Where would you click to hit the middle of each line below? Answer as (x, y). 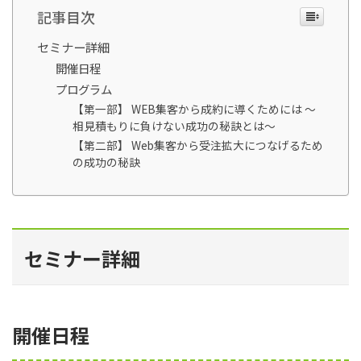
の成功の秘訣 (107, 162)
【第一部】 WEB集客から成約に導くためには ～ (195, 108)
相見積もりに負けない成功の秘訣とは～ (174, 125)
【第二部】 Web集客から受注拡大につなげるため (198, 145)
